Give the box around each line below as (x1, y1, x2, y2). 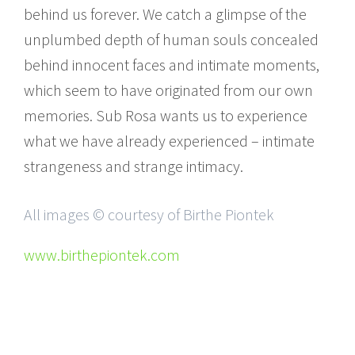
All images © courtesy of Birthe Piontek (24, 204, 274, 224)
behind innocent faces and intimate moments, (24, 54, 319, 74)
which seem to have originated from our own (24, 79, 313, 100)
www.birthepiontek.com (24, 244, 180, 265)
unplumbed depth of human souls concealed (24, 29, 319, 49)
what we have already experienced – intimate (24, 130, 315, 151)
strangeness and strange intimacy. (24, 155, 243, 176)
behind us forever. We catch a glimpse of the (24, 3, 307, 24)
